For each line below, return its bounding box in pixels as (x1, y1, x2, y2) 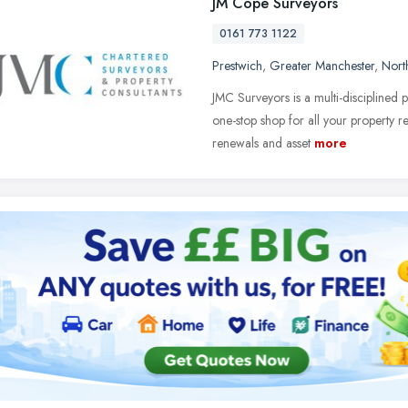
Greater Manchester (270, 56, 374, 75)
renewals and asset (212, 134, 311, 152)
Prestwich (212, 56, 262, 75)
